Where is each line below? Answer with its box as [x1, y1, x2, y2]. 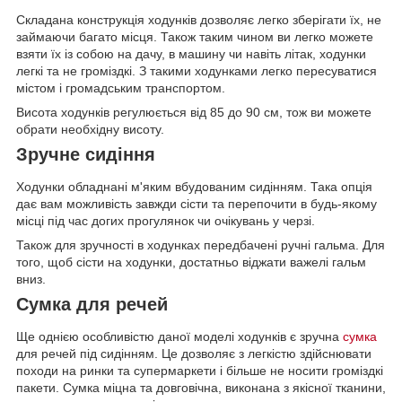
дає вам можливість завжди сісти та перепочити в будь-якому [16, 197, 377, 212]
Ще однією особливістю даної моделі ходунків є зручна [16, 328, 343, 344]
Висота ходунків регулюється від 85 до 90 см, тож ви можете [16, 105, 371, 120]
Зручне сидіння [16, 144, 155, 165]
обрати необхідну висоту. [16, 122, 164, 137]
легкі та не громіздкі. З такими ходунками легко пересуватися [16, 64, 377, 79]
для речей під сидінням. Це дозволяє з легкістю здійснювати [16, 345, 371, 361]
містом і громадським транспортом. [16, 81, 225, 96]
